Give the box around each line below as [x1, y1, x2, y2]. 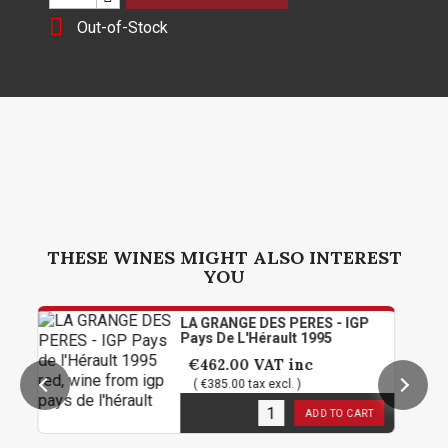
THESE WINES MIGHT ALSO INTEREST [46, 246, 402, 270]
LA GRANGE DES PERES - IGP [112, 315, 302, 332]
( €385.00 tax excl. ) [124, 377, 233, 392]
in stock [121, 403, 181, 423]
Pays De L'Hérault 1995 [112, 330, 265, 347]
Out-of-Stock [73, 18, 168, 38]
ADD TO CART [236, 408, 306, 420]
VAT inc [184, 356, 245, 375]
